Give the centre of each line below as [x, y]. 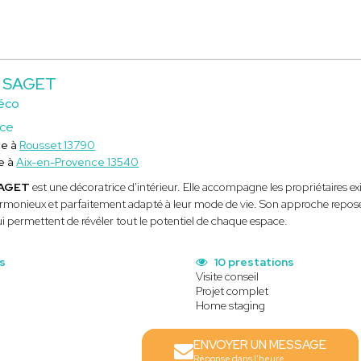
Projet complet [232, 291]
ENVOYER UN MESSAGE [260, 345]
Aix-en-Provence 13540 [78, 162]
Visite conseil [228, 276]
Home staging [231, 305]
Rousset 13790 [58, 145]
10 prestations [253, 262]
